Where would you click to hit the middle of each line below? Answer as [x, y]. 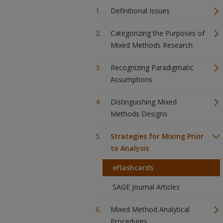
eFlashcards [133, 167]
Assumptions [131, 79]
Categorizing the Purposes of [158, 33]
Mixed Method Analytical [150, 209]
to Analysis [130, 148]
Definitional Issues [140, 11]
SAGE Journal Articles [146, 187]
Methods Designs [139, 114]
